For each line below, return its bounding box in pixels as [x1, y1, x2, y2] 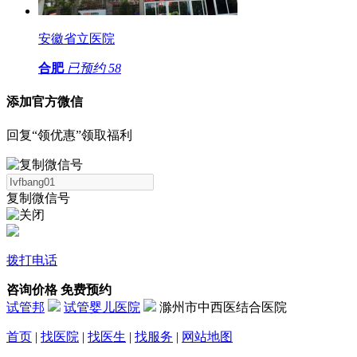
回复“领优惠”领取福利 [6, 128, 132, 143]
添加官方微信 [6, 95, 83, 109]
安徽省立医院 [38, 31, 115, 45]
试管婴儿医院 [64, 300, 140, 315]
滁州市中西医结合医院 [159, 300, 287, 315]
